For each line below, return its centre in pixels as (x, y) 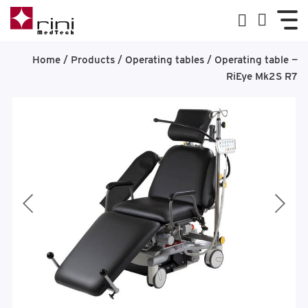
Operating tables (165, 60)
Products (93, 60)
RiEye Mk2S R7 (262, 76)
